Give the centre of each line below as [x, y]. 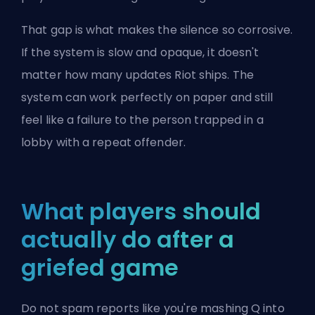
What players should [141, 212]
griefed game [100, 268]
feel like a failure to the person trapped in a [142, 120]
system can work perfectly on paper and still [147, 98]
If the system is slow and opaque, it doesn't [140, 53]
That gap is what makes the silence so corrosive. [157, 30]
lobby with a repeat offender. [103, 143]
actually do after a [128, 240]
